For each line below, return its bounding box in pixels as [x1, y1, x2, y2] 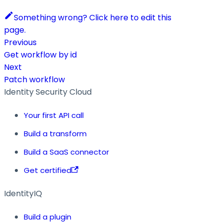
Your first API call [24, 110, 84, 120]
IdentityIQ [4, 187, 42, 199]
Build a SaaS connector [24, 146, 109, 157]
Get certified [24, 165, 71, 175]
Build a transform [24, 128, 87, 139]
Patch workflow [4, 73, 65, 85]
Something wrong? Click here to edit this [14, 11, 171, 23]
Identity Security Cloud [4, 86, 92, 98]
